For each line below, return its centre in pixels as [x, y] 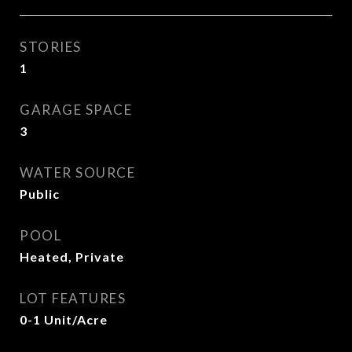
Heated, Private [72, 257]
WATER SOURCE [77, 172]
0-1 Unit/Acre [64, 319]
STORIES [51, 47]
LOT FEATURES [73, 298]
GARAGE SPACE [76, 110]
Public [40, 194]
